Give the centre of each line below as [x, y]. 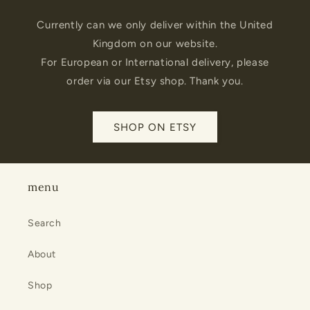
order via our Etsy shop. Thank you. [155, 81]
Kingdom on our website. [155, 44]
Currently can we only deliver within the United [155, 25]
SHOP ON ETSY [155, 127]
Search [45, 224]
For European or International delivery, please [155, 63]
